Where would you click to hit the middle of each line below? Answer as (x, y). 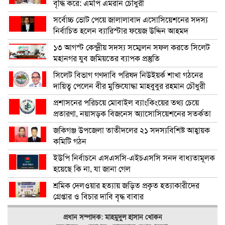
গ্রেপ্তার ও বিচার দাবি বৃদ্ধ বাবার (98, 197)
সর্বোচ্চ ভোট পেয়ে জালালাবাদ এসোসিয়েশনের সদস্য (131, 20)
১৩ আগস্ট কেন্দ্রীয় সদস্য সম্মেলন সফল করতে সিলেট (132, 47)
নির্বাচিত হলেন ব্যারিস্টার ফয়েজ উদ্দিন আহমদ (121, 31)
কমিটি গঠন (70, 141)
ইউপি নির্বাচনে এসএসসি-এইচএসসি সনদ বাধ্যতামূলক (134, 158)
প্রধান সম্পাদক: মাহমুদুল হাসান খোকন (113, 217)
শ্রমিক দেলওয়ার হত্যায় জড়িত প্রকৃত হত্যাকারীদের (126, 186)
